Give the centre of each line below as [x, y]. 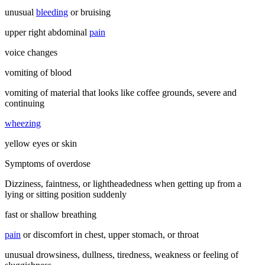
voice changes [31, 52]
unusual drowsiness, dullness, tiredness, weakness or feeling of [122, 254]
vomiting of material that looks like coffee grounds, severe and [121, 92]
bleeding [52, 12]
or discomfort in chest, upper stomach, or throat [110, 234]
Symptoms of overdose [48, 163]
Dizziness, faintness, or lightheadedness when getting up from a [123, 183]
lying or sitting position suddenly [66, 194]
